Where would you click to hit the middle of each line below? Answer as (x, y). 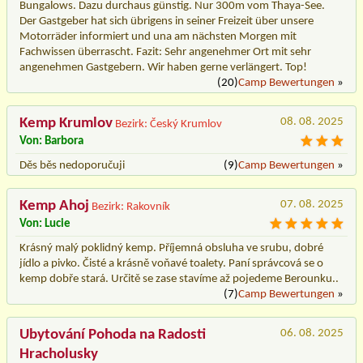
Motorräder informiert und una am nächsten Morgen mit (158, 36)
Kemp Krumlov (66, 123)
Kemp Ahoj (54, 206)
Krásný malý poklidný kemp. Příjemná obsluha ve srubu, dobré (171, 248)
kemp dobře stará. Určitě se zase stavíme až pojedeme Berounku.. (179, 279)
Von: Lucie (45, 224)
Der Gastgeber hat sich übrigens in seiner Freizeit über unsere (167, 21)
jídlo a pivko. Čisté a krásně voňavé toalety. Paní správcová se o (171, 263)
